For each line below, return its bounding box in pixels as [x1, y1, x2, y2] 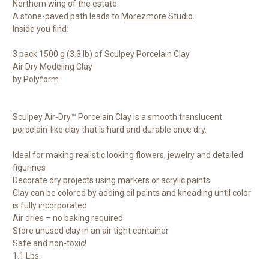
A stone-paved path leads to [13, 11, 121, 22]
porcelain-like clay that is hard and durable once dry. [13, 125, 207, 135]
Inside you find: [13, 24, 68, 34]
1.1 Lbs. [13, 251, 41, 261]
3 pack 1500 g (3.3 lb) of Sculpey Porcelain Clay [13, 49, 190, 59]
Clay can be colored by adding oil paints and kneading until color [13, 188, 251, 198]
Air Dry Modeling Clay [13, 62, 92, 72]
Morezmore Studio [121, 11, 193, 22]
